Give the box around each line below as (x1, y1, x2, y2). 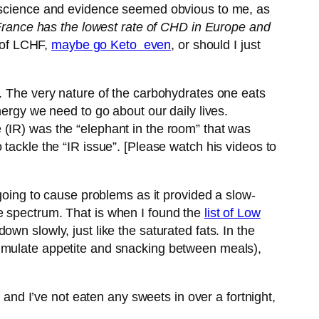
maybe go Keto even (51, 38, 172, 53)
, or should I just (171, 38, 261, 53)
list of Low (204, 206, 261, 221)
